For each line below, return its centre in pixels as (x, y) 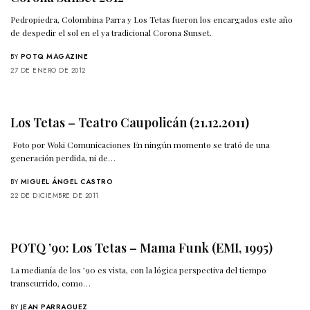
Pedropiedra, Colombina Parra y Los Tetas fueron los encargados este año (152, 20)
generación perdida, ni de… (63, 158)
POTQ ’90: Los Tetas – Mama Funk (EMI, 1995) (142, 248)
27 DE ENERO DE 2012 (48, 71)
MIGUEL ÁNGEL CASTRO (66, 182)
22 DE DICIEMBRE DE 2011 (55, 196)
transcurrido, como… (51, 283)
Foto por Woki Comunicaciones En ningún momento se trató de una (140, 145)
